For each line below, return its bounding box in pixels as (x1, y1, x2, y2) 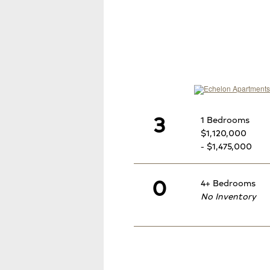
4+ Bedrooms (201, 176, 256, 189)
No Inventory (201, 189, 256, 202)
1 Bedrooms (201, 113, 250, 126)
